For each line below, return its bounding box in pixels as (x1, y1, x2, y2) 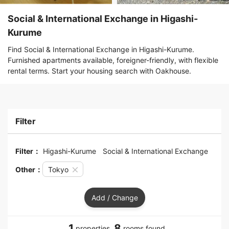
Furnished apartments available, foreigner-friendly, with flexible (8, 56, 218, 65)
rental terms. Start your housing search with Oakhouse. (8, 66, 191, 76)
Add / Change (91, 193, 138, 202)
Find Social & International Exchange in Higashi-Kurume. (8, 45, 194, 54)
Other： (15, 165, 42, 174)
